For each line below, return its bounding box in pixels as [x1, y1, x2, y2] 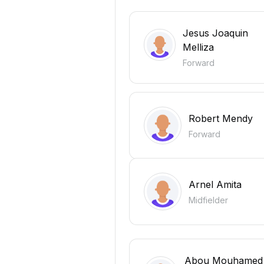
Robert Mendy [189, 112, 253, 124]
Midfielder [189, 194, 228, 205]
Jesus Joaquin [182, 27, 248, 39]
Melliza [182, 41, 214, 54]
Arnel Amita [189, 178, 242, 190]
